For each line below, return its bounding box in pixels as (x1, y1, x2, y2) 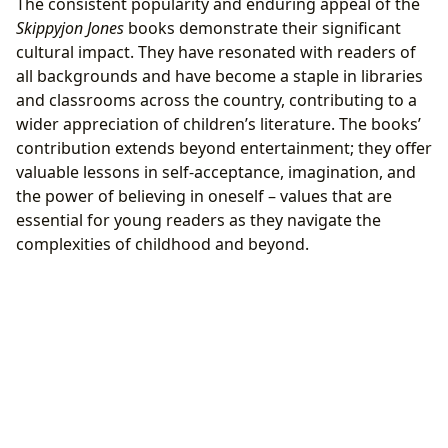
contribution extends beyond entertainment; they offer (16, 137, 432, 160)
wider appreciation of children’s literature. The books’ (16, 113, 421, 136)
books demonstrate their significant (124, 17, 401, 40)
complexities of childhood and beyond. (16, 233, 309, 256)
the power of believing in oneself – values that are (16, 185, 392, 208)
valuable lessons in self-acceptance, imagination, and (16, 161, 416, 184)
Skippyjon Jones (16, 17, 124, 40)
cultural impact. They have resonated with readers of (16, 41, 416, 64)
